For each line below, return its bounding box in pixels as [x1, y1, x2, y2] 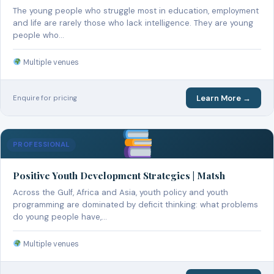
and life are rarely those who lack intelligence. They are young [13, 18, 253, 29]
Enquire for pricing [13, 93, 77, 102]
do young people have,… [13, 211, 107, 222]
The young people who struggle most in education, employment [13, 6, 259, 17]
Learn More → [196, 92, 251, 103]
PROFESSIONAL [13, 139, 70, 149]
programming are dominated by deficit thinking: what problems [13, 199, 258, 210]
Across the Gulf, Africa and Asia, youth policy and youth [13, 187, 228, 198]
